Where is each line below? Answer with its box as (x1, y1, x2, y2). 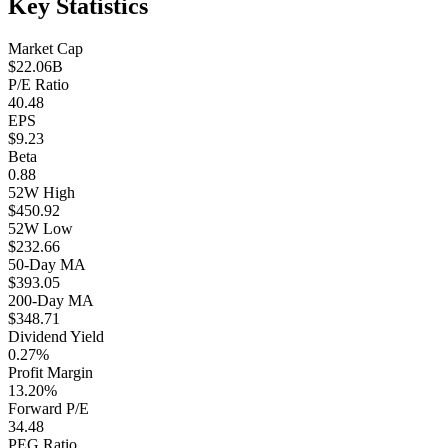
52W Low (8, 219, 73, 237)
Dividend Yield (8, 327, 104, 345)
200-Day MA (8, 291, 94, 309)
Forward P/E (8, 399, 89, 417)
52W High (8, 183, 75, 201)
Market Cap (8, 39, 83, 57)
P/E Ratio (8, 75, 69, 93)
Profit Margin (8, 363, 93, 381)
